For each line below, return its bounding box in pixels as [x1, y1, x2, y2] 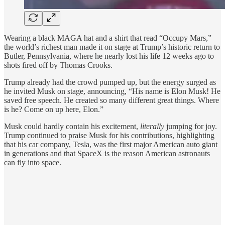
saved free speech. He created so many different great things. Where [4, 95, 219, 104]
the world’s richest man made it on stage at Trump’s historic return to [4, 42, 220, 51]
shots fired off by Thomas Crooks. [4, 60, 113, 69]
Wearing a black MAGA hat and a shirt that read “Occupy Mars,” [4, 33, 211, 42]
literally [140, 122, 164, 131]
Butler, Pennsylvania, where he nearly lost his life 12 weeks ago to [4, 51, 214, 60]
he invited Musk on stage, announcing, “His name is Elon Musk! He [4, 86, 220, 95]
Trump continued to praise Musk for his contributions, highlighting [4, 131, 214, 140]
